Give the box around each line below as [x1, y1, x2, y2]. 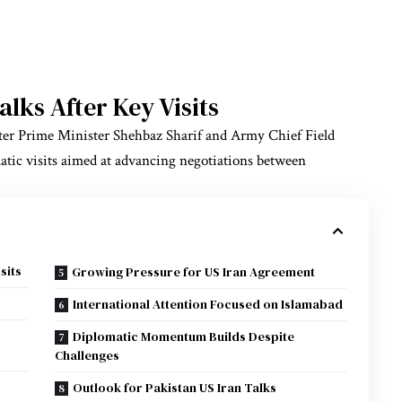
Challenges [55, 345, 120, 364]
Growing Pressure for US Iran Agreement [72, 262, 316, 281]
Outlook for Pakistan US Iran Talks [73, 378, 277, 397]
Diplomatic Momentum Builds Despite [73, 327, 295, 345]
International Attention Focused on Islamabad [73, 294, 344, 313]
